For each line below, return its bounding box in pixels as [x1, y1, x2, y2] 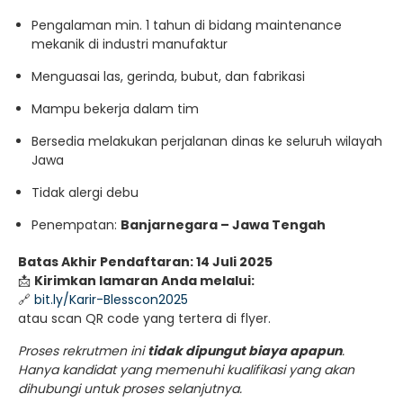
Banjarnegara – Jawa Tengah [121, 215, 326, 234]
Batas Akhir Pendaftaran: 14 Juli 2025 [18, 252, 273, 271]
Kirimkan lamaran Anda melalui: [34, 271, 255, 290]
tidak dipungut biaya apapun [148, 341, 342, 360]
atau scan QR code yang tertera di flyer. [18, 309, 271, 327]
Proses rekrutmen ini [18, 341, 148, 360]
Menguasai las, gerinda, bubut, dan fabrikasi [31, 67, 305, 85]
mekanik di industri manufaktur [31, 34, 228, 53]
